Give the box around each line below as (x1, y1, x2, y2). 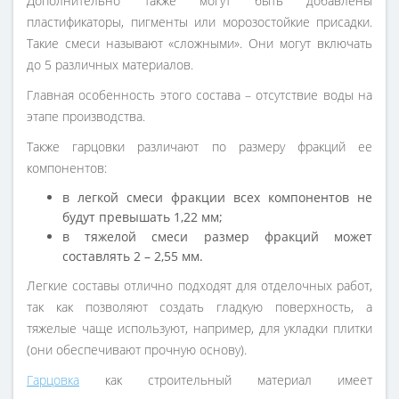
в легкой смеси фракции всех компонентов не (62, 189, 372, 207)
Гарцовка (27, 371, 79, 389)
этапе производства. (27, 108, 145, 126)
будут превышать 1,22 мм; (62, 208, 223, 226)
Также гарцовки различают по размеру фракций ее (27, 138, 372, 156)
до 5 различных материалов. (27, 56, 193, 74)
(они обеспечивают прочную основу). (27, 341, 247, 359)
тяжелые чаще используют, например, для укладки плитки (27, 320, 372, 338)
